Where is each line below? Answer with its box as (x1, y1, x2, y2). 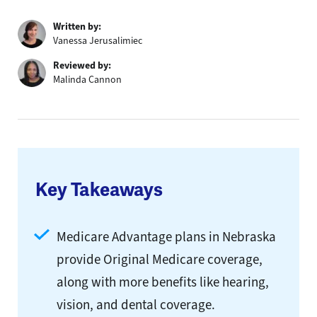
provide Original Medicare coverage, (57, 250, 263, 269)
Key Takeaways (35, 178, 163, 202)
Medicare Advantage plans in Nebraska (57, 228, 276, 246)
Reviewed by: (53, 59, 111, 73)
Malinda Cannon (53, 73, 122, 87)
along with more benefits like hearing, (57, 273, 269, 292)
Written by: (53, 20, 101, 34)
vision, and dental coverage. (57, 296, 215, 314)
